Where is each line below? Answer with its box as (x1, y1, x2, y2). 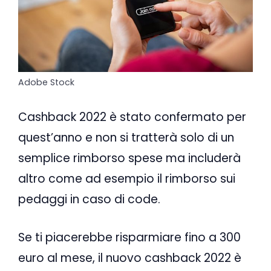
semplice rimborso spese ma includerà (18, 150, 241, 167)
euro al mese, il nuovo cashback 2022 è (18, 249, 241, 266)
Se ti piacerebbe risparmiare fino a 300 (18, 229, 241, 246)
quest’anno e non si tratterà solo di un (18, 129, 234, 146)
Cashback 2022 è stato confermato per (18, 109, 246, 126)
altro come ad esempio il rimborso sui (18, 171, 235, 188)
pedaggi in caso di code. (18, 191, 160, 208)
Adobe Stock (18, 76, 74, 88)
